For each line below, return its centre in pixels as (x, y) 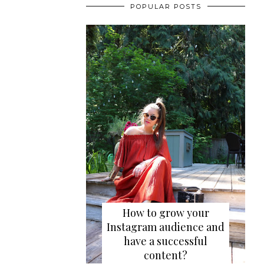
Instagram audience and (166, 227)
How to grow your (166, 213)
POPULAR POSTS (166, 6)
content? (166, 255)
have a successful (166, 241)
